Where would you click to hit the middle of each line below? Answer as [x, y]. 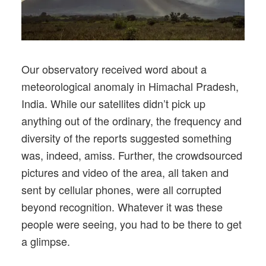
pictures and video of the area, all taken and [125, 172]
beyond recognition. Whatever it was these [122, 206]
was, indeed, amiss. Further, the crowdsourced [132, 155]
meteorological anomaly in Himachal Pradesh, [130, 86]
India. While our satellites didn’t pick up [113, 103]
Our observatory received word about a [114, 69]
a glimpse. [46, 241]
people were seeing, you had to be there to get [132, 224]
